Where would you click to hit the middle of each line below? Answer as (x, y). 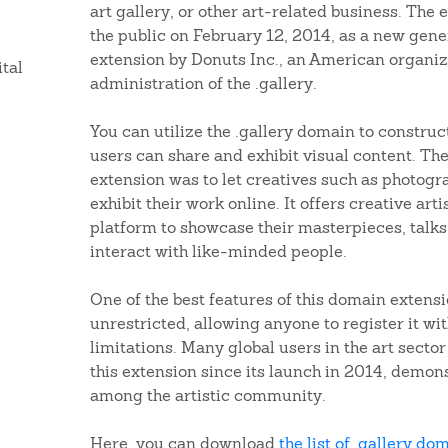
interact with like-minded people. (218, 251)
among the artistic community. (207, 395)
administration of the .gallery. (203, 83)
